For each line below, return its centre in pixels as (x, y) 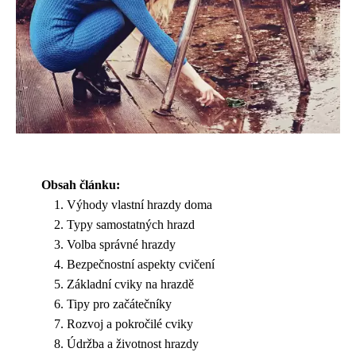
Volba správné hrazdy (121, 244)
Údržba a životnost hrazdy (133, 343)
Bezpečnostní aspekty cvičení (141, 264)
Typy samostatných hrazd (131, 224)
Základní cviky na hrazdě (130, 284)
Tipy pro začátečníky (119, 304)
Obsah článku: (81, 184)
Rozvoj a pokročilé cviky (130, 323)
